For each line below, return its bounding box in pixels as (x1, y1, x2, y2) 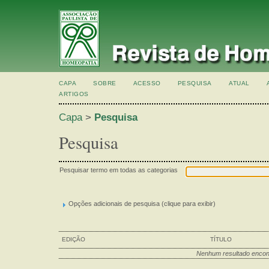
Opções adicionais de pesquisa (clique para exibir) (68, 199, 216, 207)
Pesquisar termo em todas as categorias (59, 166, 178, 174)
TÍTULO (210, 235, 232, 243)
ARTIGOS (59, 91, 89, 97)
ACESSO (133, 80, 161, 86)
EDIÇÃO (61, 235, 85, 243)
